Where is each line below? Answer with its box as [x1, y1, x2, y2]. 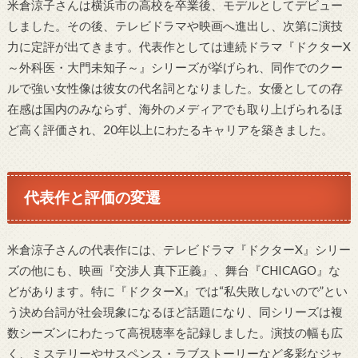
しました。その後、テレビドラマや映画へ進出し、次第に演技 [6, 18, 343, 33]
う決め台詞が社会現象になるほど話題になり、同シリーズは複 [6, 304, 343, 319]
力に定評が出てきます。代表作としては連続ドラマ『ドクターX [6, 38, 351, 54]
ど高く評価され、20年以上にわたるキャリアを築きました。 [6, 121, 333, 137]
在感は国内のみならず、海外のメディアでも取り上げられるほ [6, 101, 343, 116]
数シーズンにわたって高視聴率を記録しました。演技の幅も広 [6, 324, 343, 340]
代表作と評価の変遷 [24, 188, 161, 207]
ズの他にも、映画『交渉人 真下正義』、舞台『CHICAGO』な [6, 262, 340, 277]
